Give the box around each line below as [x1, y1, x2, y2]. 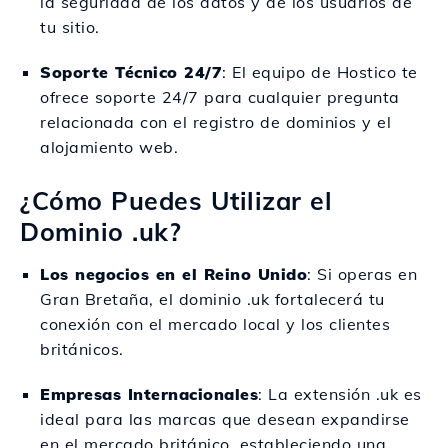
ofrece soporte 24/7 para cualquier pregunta [40, 87, 400, 107]
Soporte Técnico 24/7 [40, 62, 222, 82]
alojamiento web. [40, 137, 178, 157]
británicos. [40, 339, 124, 359]
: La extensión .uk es [258, 384, 422, 404]
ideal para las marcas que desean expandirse [40, 409, 410, 429]
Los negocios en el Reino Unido [40, 264, 307, 284]
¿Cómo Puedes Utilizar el [20, 185, 332, 216]
